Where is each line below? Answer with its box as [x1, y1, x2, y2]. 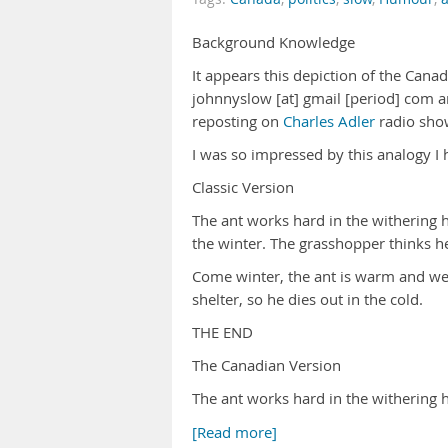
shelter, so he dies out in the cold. [192, 290, 423, 309]
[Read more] [192, 423, 277, 442]
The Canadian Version [192, 356, 341, 375]
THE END [192, 323, 253, 342]
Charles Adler [283, 112, 375, 131]
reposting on [192, 112, 283, 131]
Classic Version [192, 178, 294, 197]
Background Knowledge [192, 33, 355, 52]
